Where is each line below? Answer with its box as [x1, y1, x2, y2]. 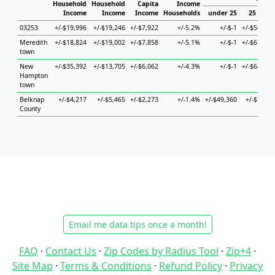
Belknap [20, 95, 44, 104]
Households [163, 9, 200, 17]
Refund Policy [159, 259, 222, 273]
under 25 [208, 9, 237, 17]
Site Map [12, 259, 53, 273]
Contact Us [45, 244, 96, 258]
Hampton [20, 71, 48, 80]
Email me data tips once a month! [68, 219, 207, 230]
